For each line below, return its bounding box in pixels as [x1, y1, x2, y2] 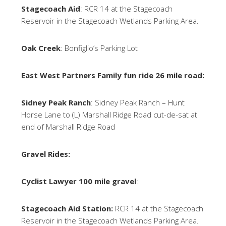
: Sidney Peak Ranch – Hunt [91, 97, 185, 107]
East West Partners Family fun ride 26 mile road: [21, 70, 205, 80]
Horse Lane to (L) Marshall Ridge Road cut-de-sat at [21, 109, 198, 120]
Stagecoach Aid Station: [21, 203, 116, 213]
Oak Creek [21, 43, 61, 53]
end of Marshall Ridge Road [21, 122, 116, 132]
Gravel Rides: [21, 149, 73, 159]
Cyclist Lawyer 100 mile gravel [21, 176, 137, 186]
